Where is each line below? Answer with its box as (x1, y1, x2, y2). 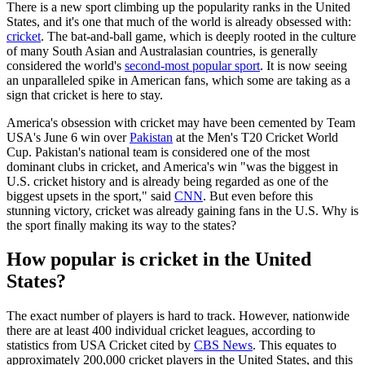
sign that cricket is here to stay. (7, 87, 166, 102)
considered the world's (7, 58, 125, 73)
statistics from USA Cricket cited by (7, 338, 194, 353)
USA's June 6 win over (7, 130, 130, 144)
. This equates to (253, 338, 336, 353)
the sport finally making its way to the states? (7, 218, 236, 232)
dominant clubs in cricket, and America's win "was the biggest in (7, 159, 338, 174)
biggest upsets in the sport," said (7, 188, 174, 203)
